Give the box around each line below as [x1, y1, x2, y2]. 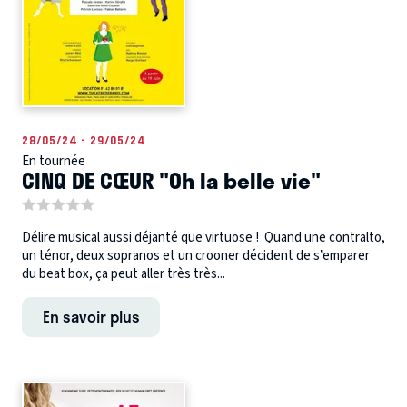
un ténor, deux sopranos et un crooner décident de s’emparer [22, 245, 370, 265]
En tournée [22, 151, 85, 171]
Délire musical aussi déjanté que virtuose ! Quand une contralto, [22, 227, 385, 247]
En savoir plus [42, 303, 140, 328]
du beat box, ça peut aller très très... [22, 263, 225, 283]
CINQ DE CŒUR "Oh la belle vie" [22, 162, 321, 197]
